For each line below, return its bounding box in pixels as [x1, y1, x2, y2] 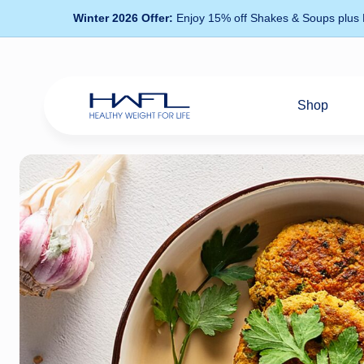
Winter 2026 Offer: [72, 11, 173, 24]
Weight [89, 148, 138, 165]
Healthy [89, 123, 143, 140]
